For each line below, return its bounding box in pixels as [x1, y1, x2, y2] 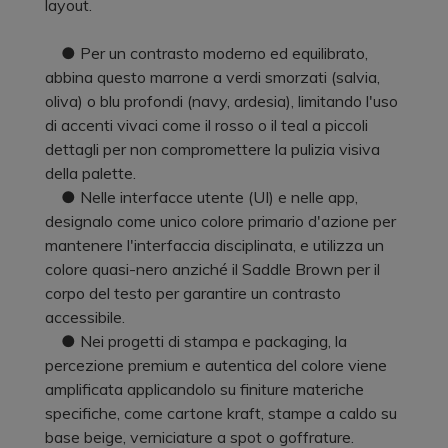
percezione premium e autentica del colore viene [45, 354, 387, 375]
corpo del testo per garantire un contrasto [45, 282, 341, 303]
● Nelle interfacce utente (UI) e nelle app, [45, 186, 358, 207]
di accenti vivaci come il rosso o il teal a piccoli [45, 114, 368, 135]
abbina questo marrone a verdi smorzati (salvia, [45, 66, 380, 87]
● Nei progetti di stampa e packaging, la [45, 330, 347, 351]
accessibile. [45, 306, 125, 327]
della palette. [45, 162, 136, 183]
